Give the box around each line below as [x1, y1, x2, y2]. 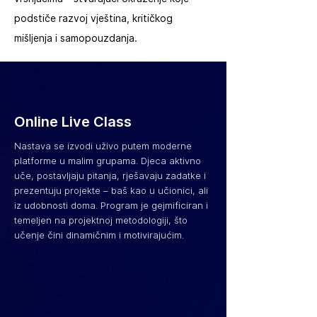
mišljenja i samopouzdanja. [14, 33, 137, 44]
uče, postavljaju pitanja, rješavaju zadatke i [14, 170, 206, 181]
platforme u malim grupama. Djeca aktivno [14, 155, 201, 166]
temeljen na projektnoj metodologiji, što [14, 214, 188, 226]
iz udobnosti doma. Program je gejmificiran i [14, 200, 208, 211]
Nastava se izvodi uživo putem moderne [14, 140, 192, 151]
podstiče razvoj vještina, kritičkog [14, 13, 173, 24]
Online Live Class [14, 113, 132, 130]
